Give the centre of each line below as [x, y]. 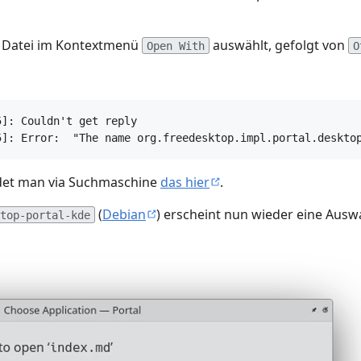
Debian [124, 215]
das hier [185, 183]
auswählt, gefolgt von [279, 46]
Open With [176, 46]
